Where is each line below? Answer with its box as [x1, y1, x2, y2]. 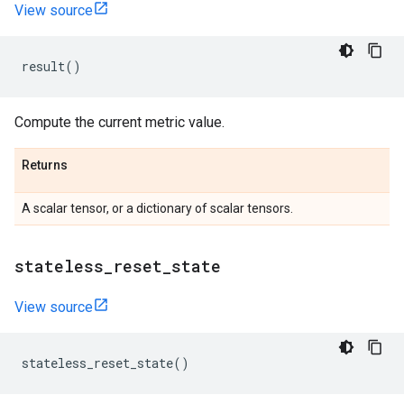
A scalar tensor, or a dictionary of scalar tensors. [22, 201, 293, 216]
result [22, 58, 65, 75]
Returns [22, 158, 68, 172]
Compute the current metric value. [14, 114, 225, 131]
